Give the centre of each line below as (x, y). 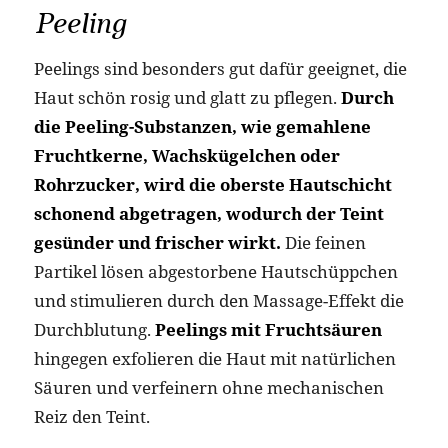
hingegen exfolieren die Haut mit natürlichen (214, 358)
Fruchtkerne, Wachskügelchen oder (186, 155)
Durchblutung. (94, 329)
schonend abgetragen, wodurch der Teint (208, 213)
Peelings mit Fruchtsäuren (268, 329)
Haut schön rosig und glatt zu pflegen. (187, 97)
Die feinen (323, 242)
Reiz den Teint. (91, 416)
